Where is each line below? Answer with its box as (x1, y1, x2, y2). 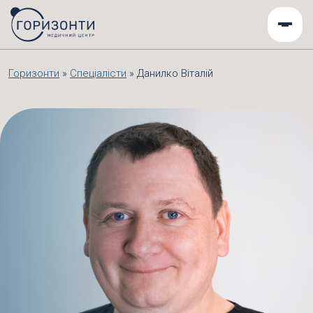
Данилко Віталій (137, 67, 213, 80)
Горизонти (8, 67, 59, 80)
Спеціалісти (70, 67, 126, 80)
